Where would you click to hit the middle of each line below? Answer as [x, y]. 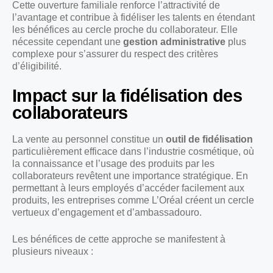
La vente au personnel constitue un [89, 139]
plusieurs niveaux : [53, 251]
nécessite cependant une [68, 41]
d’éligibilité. [37, 66]
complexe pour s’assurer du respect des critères [115, 54]
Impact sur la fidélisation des [127, 95]
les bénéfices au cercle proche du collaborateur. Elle [125, 29]
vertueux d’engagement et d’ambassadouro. [107, 212]
